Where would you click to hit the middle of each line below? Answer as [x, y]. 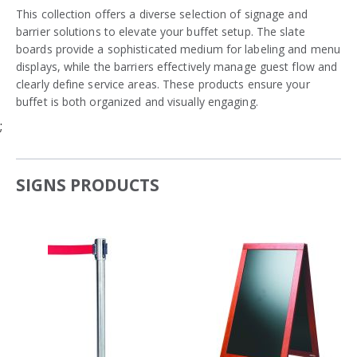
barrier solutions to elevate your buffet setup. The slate [161, 31]
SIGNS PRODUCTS [88, 184]
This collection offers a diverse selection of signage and [162, 14]
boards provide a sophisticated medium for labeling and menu [178, 49]
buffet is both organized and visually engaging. [137, 101]
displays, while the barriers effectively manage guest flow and [177, 66]
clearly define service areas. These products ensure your [163, 84]
